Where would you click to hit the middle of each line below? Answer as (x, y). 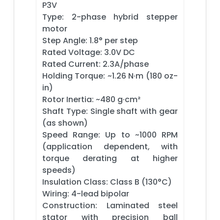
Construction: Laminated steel (110, 205)
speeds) (59, 170)
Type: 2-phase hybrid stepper (110, 17)
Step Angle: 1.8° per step (90, 40)
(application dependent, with (110, 146)
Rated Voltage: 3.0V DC (89, 52)
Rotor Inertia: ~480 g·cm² (91, 99)
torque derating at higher (110, 158)
